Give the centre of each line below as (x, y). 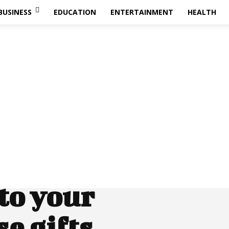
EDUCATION (75, 12)
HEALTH (202, 12)
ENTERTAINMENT (142, 12)
